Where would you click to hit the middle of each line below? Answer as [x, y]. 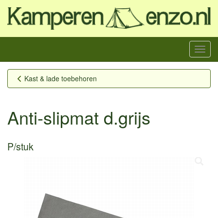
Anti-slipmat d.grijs [79, 117]
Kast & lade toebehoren [61, 78]
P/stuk [20, 146]
